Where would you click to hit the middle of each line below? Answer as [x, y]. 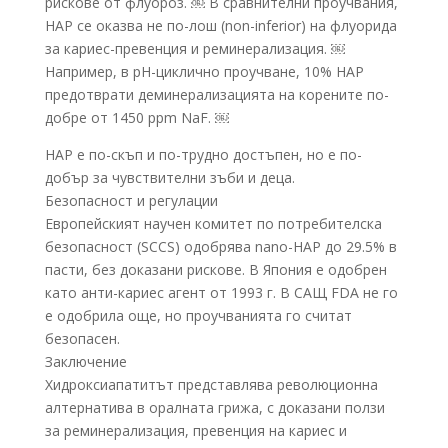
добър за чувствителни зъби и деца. [169, 178]
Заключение [85, 362]
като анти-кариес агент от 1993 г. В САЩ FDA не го [221, 293]
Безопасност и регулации [131, 201]
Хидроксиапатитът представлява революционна [211, 385]
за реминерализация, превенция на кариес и [195, 431]
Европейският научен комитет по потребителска [213, 224]
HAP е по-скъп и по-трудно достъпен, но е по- [203, 155]
